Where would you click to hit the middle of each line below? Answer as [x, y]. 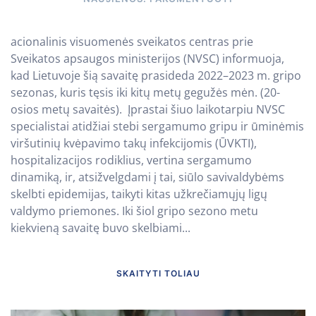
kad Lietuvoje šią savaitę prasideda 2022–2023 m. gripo [156, 75]
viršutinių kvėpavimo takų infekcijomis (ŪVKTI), [134, 143]
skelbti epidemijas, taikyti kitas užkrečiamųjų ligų [139, 194]
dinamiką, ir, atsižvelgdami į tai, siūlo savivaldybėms [147, 177]
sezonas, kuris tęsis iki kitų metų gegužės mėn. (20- [145, 92]
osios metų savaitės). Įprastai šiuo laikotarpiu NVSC [148, 109]
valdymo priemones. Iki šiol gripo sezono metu [134, 211]
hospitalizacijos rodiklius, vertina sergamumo [131, 160]
